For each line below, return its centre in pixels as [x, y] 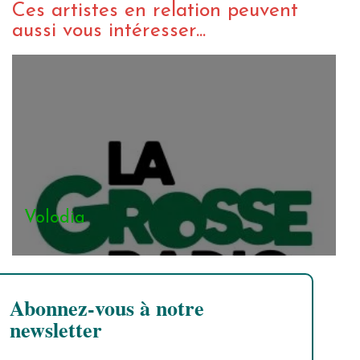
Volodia [55, 218]
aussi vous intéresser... [109, 31]
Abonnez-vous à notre [107, 307]
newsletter [56, 329]
